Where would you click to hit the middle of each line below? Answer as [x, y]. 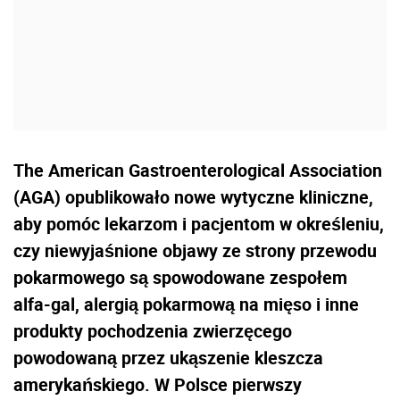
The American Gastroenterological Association [198, 170]
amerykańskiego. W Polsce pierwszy [158, 384]
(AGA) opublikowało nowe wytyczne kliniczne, [193, 196]
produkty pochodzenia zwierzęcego [153, 330]
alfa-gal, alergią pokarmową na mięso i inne [186, 304]
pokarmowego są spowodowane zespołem [180, 277]
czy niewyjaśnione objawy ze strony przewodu [195, 250]
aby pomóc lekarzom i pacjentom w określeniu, [199, 223]
